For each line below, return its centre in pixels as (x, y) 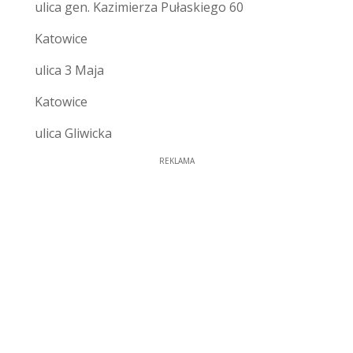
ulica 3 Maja (69, 70)
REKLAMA (176, 160)
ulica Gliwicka (73, 133)
